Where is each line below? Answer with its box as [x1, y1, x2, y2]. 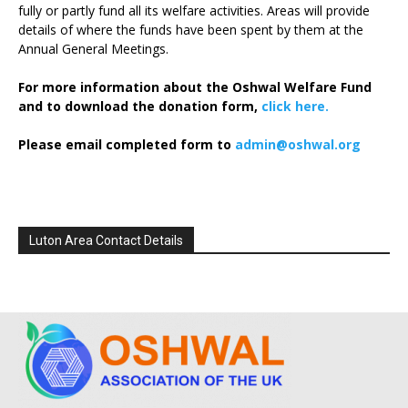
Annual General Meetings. [18, 40, 168, 58]
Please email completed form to [18, 136, 235, 154]
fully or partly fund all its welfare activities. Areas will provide [18, 2, 370, 20]
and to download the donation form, [18, 97, 261, 116]
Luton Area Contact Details [29, 233, 183, 249]
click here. [261, 97, 329, 116]
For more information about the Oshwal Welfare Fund [18, 78, 372, 97]
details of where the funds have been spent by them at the [18, 21, 363, 39]
